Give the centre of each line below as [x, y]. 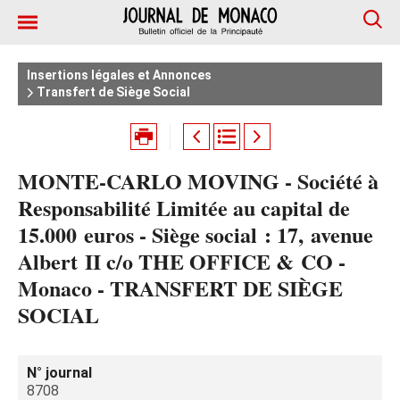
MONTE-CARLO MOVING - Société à [198, 181]
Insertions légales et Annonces [119, 75]
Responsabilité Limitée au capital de [184, 208]
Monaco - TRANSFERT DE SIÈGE [180, 288]
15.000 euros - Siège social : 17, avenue [196, 234]
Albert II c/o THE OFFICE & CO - [182, 261]
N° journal [59, 373]
